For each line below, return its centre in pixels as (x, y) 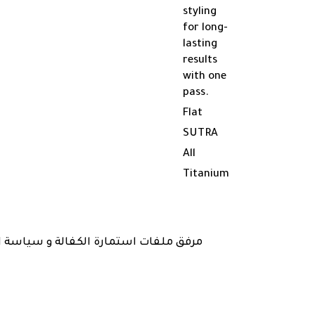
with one (205, 77)
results (200, 61)
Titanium (206, 175)
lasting (200, 45)
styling (200, 13)
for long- (205, 29)
